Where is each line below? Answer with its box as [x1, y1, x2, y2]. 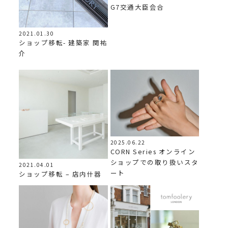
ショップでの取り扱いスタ [110, 157, 199, 167]
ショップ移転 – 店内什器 [19, 168, 102, 179]
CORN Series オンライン [110, 147, 196, 157]
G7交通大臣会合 [110, 2, 164, 12]
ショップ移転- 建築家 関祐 [19, 37, 108, 47]
